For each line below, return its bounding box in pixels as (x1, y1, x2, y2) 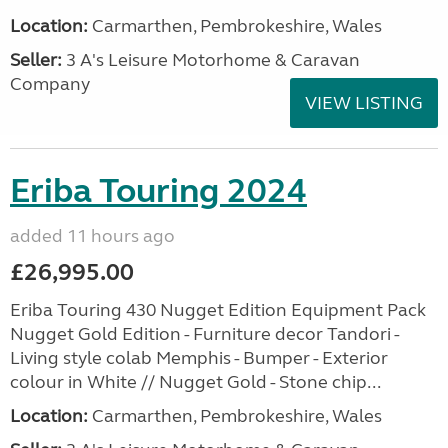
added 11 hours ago (10, 225, 175, 247)
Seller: (10, 49, 62, 71)
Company (10, 73, 90, 95)
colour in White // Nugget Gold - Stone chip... (10, 371, 381, 393)
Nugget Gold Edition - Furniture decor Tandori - (10, 323, 399, 345)
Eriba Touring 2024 (10, 170, 307, 212)
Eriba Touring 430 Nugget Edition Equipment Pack (10, 299, 426, 321)
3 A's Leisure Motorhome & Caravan (62, 49, 360, 71)
